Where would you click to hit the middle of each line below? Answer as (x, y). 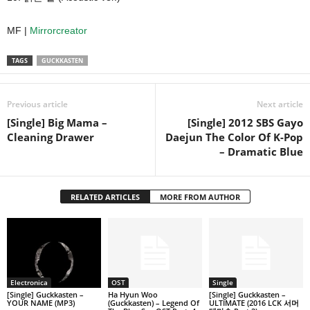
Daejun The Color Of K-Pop (234, 137)
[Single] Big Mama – (57, 122)
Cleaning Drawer (51, 137)
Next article (280, 104)
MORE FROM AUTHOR (200, 197)
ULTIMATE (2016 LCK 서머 (254, 303)
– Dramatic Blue (261, 151)
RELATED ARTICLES (105, 197)
